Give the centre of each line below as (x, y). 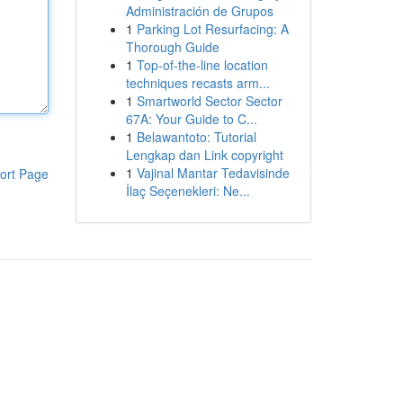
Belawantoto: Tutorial (196, 137)
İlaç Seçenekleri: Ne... (188, 191)
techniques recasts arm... (197, 83)
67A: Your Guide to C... (191, 119)
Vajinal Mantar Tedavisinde (213, 173)
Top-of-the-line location (202, 65)
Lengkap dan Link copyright (204, 155)
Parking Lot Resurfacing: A (212, 29)
